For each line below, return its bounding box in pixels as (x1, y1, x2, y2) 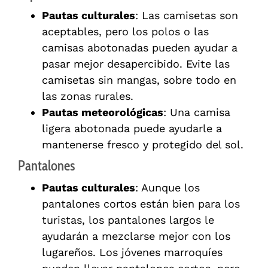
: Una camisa (163, 106, 230, 119)
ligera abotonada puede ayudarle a (42, 122, 222, 135)
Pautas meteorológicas (42, 106, 163, 119)
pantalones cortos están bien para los (42, 197, 240, 211)
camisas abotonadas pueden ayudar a (42, 41, 237, 54)
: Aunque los (135, 181, 200, 194)
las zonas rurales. (42, 90, 133, 103)
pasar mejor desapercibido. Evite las (42, 57, 230, 71)
